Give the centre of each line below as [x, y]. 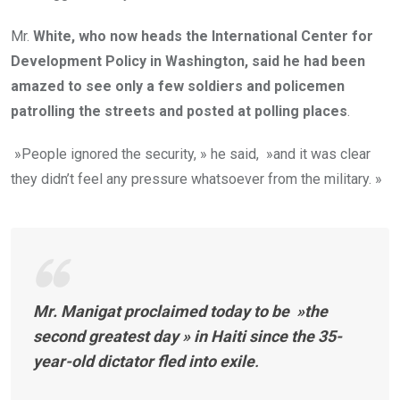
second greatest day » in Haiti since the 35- [187, 337]
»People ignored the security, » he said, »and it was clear [191, 154]
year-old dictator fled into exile [144, 362]
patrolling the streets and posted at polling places [179, 112]
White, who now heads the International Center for [201, 37]
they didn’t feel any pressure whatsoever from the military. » [196, 179]
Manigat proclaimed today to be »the [194, 312]
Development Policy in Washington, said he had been [188, 62]
